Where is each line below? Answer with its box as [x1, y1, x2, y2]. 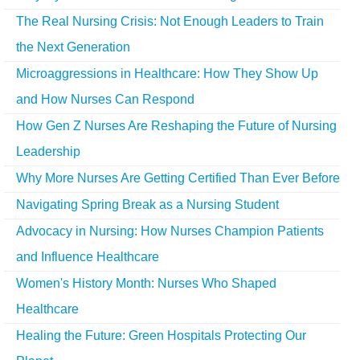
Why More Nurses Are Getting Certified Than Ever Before [16, 170, 340, 185]
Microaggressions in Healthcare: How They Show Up [16, 66, 318, 80]
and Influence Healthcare [16, 249, 159, 264]
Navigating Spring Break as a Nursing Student [16, 197, 279, 211]
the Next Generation [16, 39, 130, 54]
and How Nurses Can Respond [16, 92, 194, 106]
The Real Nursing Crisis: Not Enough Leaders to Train [16, 14, 324, 28]
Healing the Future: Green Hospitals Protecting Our [16, 328, 306, 342]
